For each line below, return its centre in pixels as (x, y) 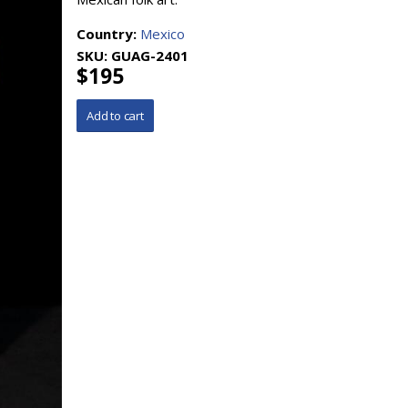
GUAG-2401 (150, 56)
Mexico (163, 34)
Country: (108, 34)
